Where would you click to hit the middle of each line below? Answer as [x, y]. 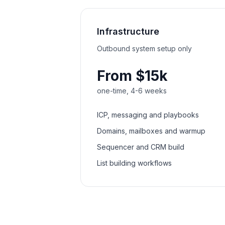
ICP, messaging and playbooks [148, 115]
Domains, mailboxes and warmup [151, 131]
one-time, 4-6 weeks [132, 91]
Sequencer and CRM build [141, 147]
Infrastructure [128, 31]
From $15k [132, 76]
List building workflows [134, 163]
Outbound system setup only [144, 48]
